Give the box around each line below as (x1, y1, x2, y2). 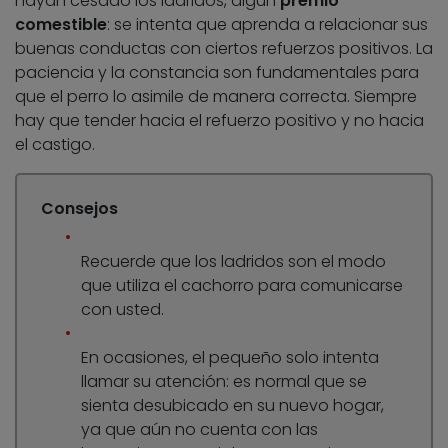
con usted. (81, 298, 164, 322)
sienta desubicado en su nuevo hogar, (81, 394, 384, 418)
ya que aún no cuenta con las (81, 418, 318, 442)
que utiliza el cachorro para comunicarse (81, 274, 403, 298)
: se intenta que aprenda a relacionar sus (107, 13, 428, 37)
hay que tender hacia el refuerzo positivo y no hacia (15, 109, 424, 133)
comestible (15, 13, 107, 37)
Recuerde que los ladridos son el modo (81, 250, 386, 274)
